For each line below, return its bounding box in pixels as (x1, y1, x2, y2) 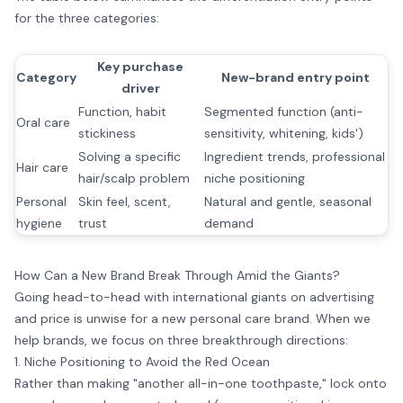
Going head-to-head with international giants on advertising (14, 289, 374, 305)
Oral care (16, 114, 70, 130)
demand (204, 215, 254, 231)
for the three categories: (14, 10, 159, 26)
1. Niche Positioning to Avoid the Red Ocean (14, 354, 270, 370)
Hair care (16, 159, 68, 175)
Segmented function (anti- (204, 103, 363, 120)
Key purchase (97, 58, 184, 75)
